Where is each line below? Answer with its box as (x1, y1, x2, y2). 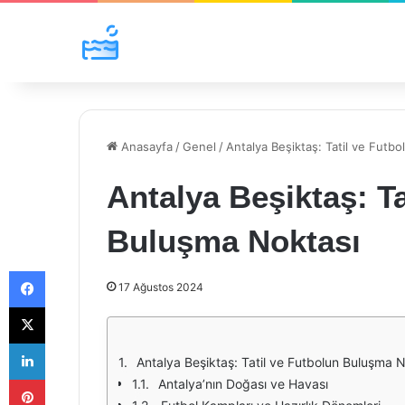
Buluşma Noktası (107, 223, 361, 259)
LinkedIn (44, 335, 91, 350)
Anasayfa (118, 139, 173, 154)
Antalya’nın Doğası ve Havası (158, 376, 328, 391)
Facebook (44, 263, 99, 278)
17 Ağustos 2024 (118, 280, 203, 294)
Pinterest (44, 372, 96, 386)
